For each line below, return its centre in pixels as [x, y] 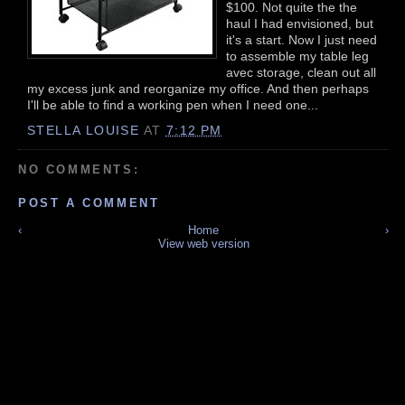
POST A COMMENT [89, 203]
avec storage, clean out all [301, 72]
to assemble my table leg [297, 56]
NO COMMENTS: [79, 169]
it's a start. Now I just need [301, 39]
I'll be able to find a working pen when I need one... [173, 104]
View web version [203, 244]
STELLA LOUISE [84, 131]
